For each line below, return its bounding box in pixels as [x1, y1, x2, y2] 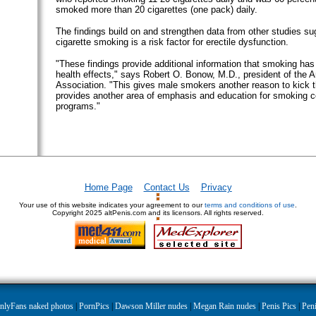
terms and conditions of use [205, 200, 295, 209]
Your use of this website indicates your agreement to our [19, 200, 205, 209]
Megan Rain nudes [193, 300, 256, 311]
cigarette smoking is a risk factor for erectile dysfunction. [55, 36, 288, 47]
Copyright [52, 208, 85, 217]
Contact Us [143, 181, 190, 193]
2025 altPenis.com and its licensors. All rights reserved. [85, 208, 264, 217]
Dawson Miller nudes [114, 300, 188, 311]
